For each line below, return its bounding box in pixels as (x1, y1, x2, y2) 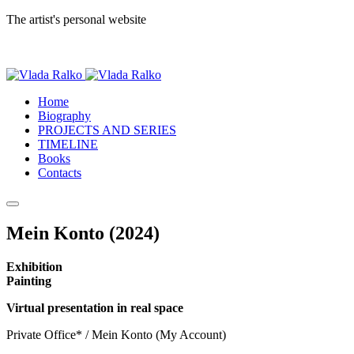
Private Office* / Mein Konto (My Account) (6, 327, 226, 341)
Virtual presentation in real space (6, 300, 183, 314)
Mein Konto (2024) (6, 222, 160, 243)
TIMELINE (38, 137, 98, 151)
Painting (6, 273, 51, 288)
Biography (38, 109, 91, 122)
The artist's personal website (6, 13, 146, 26)
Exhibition (6, 259, 62, 273)
